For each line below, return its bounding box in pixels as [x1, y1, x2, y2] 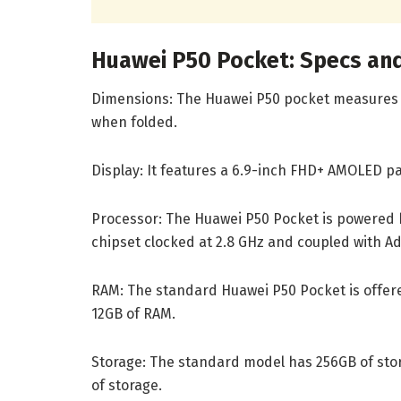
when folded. [91, 114, 177, 132]
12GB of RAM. [91, 305, 175, 323]
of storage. [91, 377, 162, 395]
